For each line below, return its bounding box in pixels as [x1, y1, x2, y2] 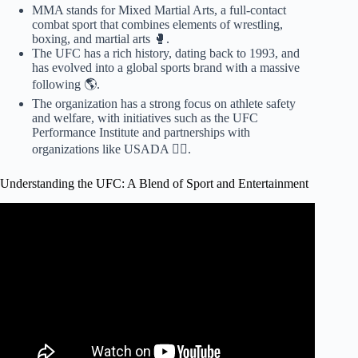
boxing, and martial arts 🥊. [32, 31, 169, 46]
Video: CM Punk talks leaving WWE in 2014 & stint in [20, 225, 295, 239]
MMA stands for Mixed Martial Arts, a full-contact [32, 2, 286, 17]
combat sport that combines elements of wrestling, [32, 17, 283, 31]
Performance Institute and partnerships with [32, 125, 250, 139]
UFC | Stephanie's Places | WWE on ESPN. [46, 239, 268, 253]
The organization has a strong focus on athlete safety [32, 96, 296, 110]
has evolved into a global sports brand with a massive [32, 60, 300, 74]
